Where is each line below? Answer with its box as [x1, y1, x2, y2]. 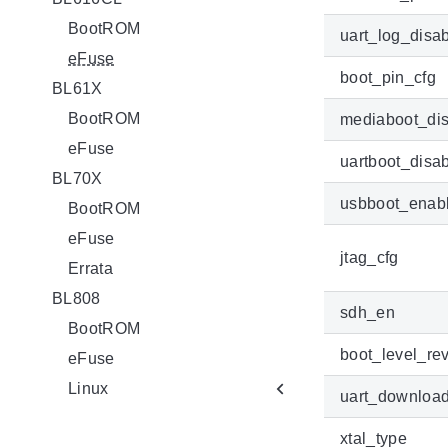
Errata [68, 259, 113, 277]
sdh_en [340, 303, 395, 321]
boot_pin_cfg [340, 68, 436, 86]
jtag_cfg [340, 248, 399, 266]
